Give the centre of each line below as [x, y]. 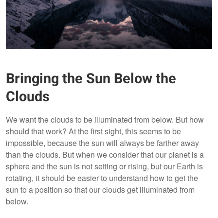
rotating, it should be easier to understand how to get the [102, 178]
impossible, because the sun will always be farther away [102, 143]
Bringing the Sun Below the [91, 79]
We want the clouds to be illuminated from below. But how [105, 120]
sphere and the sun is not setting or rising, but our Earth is [104, 166]
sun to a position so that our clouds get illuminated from [100, 190]
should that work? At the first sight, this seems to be [93, 131]
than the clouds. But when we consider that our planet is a [105, 155]
